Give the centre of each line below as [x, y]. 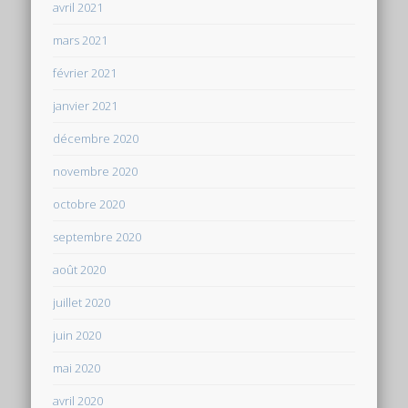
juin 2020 [77, 335]
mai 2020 [77, 367]
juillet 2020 [82, 302]
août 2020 [80, 269]
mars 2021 [81, 40]
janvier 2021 [86, 105]
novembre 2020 [96, 171]
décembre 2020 [96, 138]
